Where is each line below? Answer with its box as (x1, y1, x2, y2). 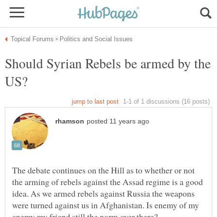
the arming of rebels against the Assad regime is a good (12, 176, 203, 188)
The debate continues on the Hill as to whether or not (12, 164, 195, 176)
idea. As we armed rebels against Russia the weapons (12, 187, 195, 200)
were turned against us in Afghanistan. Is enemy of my (12, 199, 199, 211)
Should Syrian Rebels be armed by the (5, 54, 211, 72)
